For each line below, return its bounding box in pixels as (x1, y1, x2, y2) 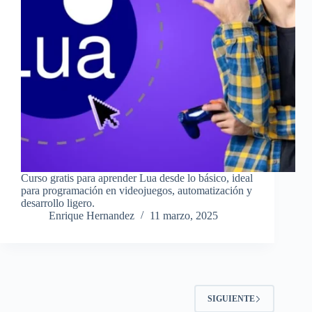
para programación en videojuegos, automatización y (21, 185, 252, 197)
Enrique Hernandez (49, 210, 134, 222)
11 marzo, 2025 (150, 210, 218, 222)
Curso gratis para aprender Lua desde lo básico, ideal (21, 172, 253, 185)
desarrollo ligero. (21, 197, 95, 210)
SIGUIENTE (208, 293, 256, 304)
